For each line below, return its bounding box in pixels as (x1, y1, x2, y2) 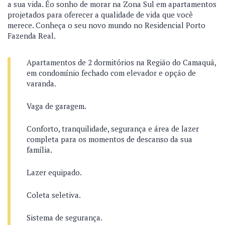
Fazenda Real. (8, 31, 56, 41)
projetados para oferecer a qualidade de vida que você (8, 10, 193, 20)
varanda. (27, 78, 58, 88)
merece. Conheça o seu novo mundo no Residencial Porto (8, 20, 205, 30)
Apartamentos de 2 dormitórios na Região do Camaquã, (27, 57, 216, 67)
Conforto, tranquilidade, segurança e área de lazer (27, 124, 199, 134)
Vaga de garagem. (27, 101, 88, 111)
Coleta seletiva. (27, 190, 82, 200)
